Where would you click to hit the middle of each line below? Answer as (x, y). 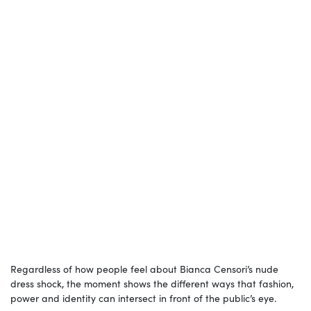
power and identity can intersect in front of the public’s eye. (143, 298)
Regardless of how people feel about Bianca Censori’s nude (144, 269)
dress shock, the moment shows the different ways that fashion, (152, 284)
